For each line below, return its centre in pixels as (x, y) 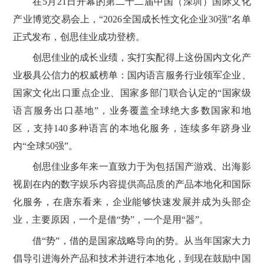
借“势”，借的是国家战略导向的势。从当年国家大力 (132, 240)
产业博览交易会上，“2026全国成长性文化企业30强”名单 (132, 19)
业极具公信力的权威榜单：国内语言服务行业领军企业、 (132, 75)
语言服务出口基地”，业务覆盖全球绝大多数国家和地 (132, 110)
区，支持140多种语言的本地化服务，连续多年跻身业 (132, 128)
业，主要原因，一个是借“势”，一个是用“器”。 (111, 220)
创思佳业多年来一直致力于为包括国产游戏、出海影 (132, 167)
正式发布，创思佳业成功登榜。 (79, 37)
